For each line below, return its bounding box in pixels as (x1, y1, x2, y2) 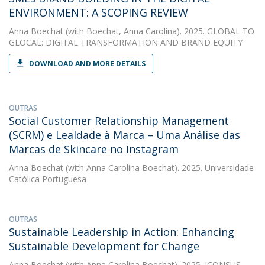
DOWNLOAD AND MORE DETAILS (29, 59, 146, 69)
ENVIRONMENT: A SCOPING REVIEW (9, 5, 188, 20)
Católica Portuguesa (9, 173, 86, 185)
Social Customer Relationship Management (9, 114, 229, 128)
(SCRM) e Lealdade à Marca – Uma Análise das (9, 128, 240, 142)
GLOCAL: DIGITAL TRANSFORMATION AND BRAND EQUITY (9, 37, 243, 48)
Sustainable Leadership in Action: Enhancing (9, 225, 234, 239)
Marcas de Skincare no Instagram (9, 142, 179, 156)
